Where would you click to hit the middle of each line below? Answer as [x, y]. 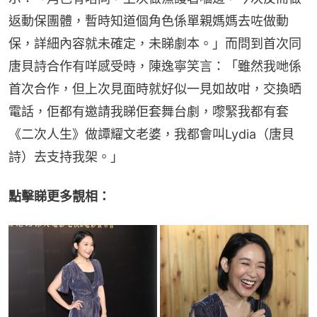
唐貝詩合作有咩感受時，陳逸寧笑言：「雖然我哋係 [155, 67]
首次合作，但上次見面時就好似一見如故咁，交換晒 [155, 89]
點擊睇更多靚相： [59, 197]
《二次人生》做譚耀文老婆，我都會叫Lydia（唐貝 [151, 134]
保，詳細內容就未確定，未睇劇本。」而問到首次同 [155, 44]
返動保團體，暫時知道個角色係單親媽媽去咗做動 [149, 21]
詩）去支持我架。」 [66, 157]
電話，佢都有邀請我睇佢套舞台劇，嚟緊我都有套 [149, 112]
